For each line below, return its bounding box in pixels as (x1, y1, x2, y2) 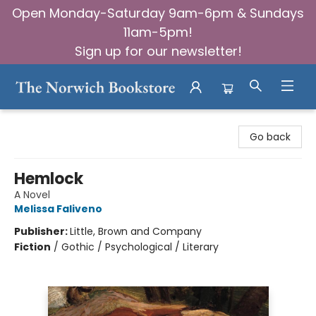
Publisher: (14, 224, 70, 238)
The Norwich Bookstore (11, 114, 123, 128)
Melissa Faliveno (14, 202, 102, 216)
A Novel (14, 188, 50, 202)
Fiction (14, 240, 51, 254)
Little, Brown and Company (70, 224, 202, 238)
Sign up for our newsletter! (74, 42, 242, 60)
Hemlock (14, 168, 83, 190)
